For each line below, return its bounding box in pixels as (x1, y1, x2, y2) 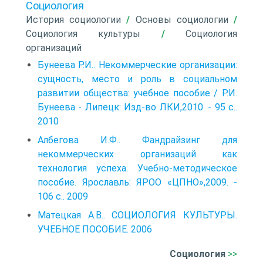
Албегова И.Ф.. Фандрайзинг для (38, 134, 237, 146)
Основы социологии (135, 14, 228, 25)
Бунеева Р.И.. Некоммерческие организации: (38, 59, 237, 70)
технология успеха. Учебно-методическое (38, 163, 237, 174)
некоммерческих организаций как (38, 149, 237, 160)
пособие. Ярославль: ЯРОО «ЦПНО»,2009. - (38, 177, 237, 188)
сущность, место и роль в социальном (38, 73, 237, 85)
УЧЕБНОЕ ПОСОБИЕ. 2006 (38, 224, 152, 235)
